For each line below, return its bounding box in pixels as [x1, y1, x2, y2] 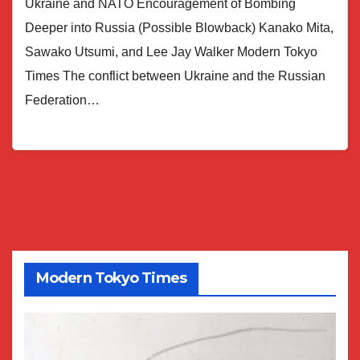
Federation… [25, 93, 100, 108]
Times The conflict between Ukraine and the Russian [25, 69, 325, 84]
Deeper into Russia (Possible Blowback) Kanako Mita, [25, 21, 333, 35]
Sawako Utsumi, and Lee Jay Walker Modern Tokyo [25, 45, 317, 59]
